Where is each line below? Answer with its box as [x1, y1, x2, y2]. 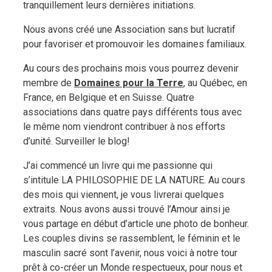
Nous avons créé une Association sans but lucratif [23, 24, 236, 36]
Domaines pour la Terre [74, 77, 183, 89]
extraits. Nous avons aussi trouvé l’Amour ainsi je [23, 203, 230, 216]
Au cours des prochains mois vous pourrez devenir [23, 63, 239, 75]
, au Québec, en [183, 77, 247, 89]
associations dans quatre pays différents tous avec [23, 106, 242, 118]
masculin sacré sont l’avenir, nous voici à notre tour [23, 247, 237, 259]
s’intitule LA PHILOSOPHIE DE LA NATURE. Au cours [23, 174, 245, 186]
